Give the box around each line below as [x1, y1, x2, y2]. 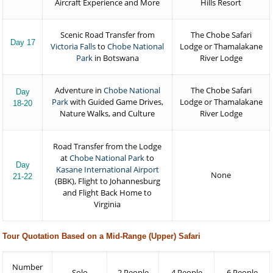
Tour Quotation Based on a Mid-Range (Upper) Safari [2, 232, 201, 241]
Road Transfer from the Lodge [53, 141, 162, 152]
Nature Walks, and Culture [60, 108, 155, 119]
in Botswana [92, 52, 139, 63]
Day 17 [10, 38, 35, 47]
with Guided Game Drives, [68, 96, 163, 107]
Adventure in [54, 85, 104, 96]
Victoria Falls [51, 41, 96, 52]
